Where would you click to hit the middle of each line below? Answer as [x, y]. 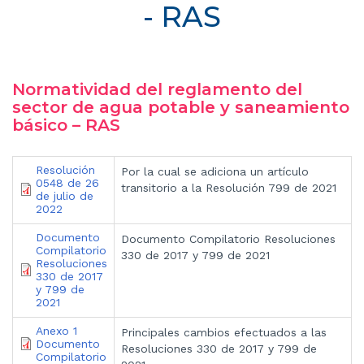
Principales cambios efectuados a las [224, 332]
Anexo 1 [56, 330]
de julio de [65, 195]
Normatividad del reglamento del [157, 89]
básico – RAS [66, 125]
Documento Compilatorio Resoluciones [228, 238]
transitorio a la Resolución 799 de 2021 [229, 187]
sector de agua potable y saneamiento [181, 107]
